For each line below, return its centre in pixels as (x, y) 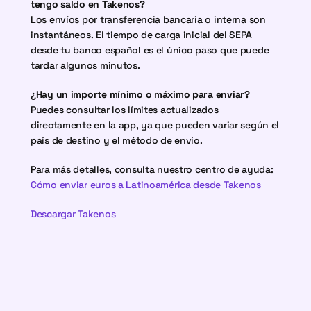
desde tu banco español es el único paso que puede (150, 50)
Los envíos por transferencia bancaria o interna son (148, 19)
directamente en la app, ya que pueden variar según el (155, 125)
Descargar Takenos (73, 214)
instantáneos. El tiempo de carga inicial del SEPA (141, 35)
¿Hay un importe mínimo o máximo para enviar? (140, 94)
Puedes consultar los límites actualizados (125, 110)
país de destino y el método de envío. (117, 140)
